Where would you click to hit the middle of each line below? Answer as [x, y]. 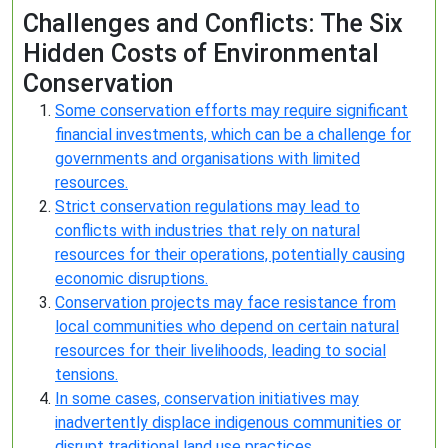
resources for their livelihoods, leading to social [220, 350]
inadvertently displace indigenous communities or [228, 422]
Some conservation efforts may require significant [231, 110]
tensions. [86, 374]
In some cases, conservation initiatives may [207, 398]
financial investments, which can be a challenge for [233, 134]
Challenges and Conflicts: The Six [213, 23]
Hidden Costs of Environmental [201, 53]
